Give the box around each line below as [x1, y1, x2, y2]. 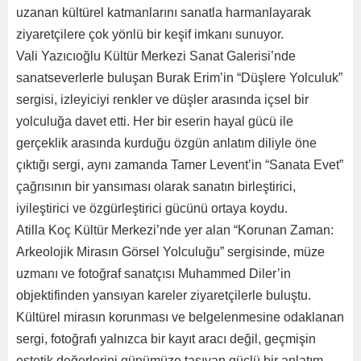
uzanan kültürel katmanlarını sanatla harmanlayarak [16, 6, 311, 19]
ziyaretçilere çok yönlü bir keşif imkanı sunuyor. [16, 27, 287, 41]
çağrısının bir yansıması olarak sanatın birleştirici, [16, 180, 296, 193]
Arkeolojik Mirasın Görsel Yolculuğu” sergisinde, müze [16, 245, 325, 259]
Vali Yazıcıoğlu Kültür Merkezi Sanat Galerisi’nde [16, 49, 296, 63]
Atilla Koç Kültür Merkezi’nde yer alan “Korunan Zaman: [16, 223, 334, 237]
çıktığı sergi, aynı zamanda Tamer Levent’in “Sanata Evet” [16, 158, 343, 172]
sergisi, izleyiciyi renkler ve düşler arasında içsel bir [16, 93, 309, 106]
